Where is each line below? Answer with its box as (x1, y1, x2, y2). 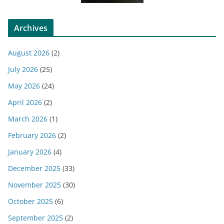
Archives (14, 22, 48, 33)
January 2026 (8, 146, 51, 156)
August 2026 (8, 47, 49, 57)
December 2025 (8, 163, 60, 173)
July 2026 (8, 64, 38, 74)
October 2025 (8, 196, 53, 206)
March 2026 (8, 113, 47, 123)
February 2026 (8, 130, 56, 140)
